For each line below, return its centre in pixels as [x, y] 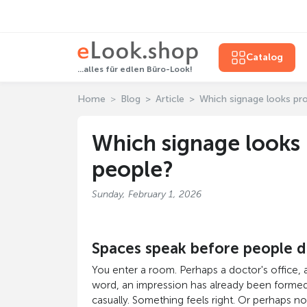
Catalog [264, 57]
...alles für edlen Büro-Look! [135, 70]
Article [170, 99]
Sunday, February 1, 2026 [146, 194]
